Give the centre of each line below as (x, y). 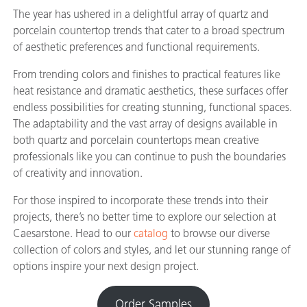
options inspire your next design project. (106, 267)
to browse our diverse (219, 234)
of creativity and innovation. (78, 173)
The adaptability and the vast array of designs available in (145, 124)
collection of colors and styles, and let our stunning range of (152, 250)
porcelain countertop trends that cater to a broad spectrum (149, 31)
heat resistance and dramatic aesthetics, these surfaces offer (150, 91)
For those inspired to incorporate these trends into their (140, 201)
